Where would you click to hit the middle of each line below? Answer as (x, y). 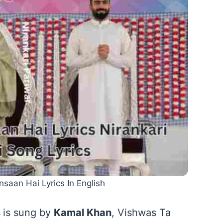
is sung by (28, 213)
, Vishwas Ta (141, 213)
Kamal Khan (83, 213)
